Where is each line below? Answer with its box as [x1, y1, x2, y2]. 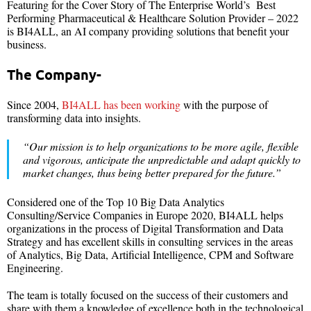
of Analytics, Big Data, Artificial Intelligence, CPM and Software [7, 246, 294, 262]
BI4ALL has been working [62, 96, 180, 112]
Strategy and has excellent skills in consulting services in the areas [7, 233, 293, 249]
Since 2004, [7, 96, 62, 112]
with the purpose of [180, 96, 268, 112]
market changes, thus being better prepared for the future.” [23, 165, 281, 180]
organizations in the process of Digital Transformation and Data [7, 220, 283, 235]
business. [7, 36, 50, 51]
